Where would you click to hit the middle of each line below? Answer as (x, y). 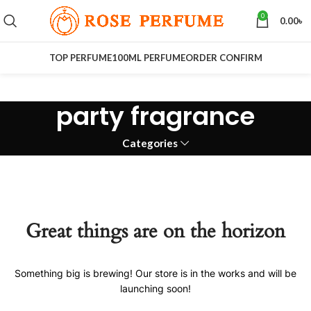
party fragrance (155, 116)
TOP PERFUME (80, 58)
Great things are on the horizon (155, 231)
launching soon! (155, 288)
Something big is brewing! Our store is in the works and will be (155, 273)
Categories (150, 143)
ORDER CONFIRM (224, 58)
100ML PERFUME (148, 58)
